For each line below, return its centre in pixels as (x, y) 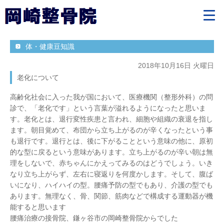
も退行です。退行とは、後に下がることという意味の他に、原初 (111, 141)
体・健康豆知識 (50, 46)
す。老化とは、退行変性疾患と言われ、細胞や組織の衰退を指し (111, 119)
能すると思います (38, 207)
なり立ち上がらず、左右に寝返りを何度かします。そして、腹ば (111, 174)
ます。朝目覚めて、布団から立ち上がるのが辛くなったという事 (111, 130)
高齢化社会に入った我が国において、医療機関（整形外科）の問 (111, 97)
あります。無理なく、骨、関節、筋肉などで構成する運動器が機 (111, 196)
